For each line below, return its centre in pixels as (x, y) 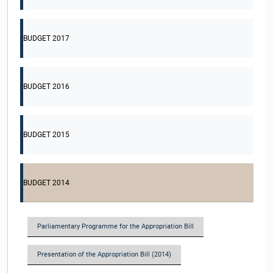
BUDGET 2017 (46, 38)
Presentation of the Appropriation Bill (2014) (104, 254)
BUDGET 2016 (46, 87)
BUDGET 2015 (46, 135)
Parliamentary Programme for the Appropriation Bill (115, 226)
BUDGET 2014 (46, 183)
